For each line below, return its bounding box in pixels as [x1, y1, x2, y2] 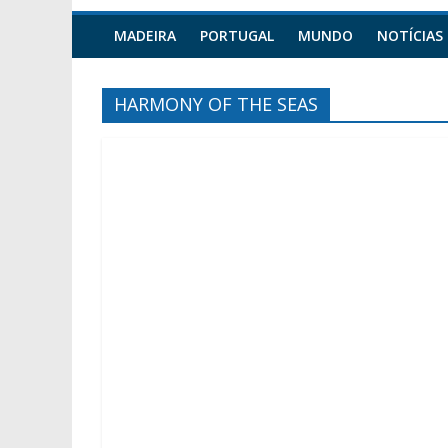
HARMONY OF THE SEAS [114, 92, 318, 116]
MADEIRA [114, 26, 176, 45]
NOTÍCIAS [377, 26, 443, 45]
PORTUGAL [200, 26, 274, 45]
